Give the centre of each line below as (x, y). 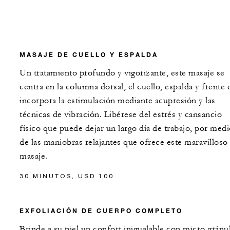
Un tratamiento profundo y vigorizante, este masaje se (122, 73)
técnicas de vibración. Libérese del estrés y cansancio (121, 114)
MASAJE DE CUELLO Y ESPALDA (89, 54)
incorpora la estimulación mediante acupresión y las (118, 101)
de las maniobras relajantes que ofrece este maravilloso (124, 142)
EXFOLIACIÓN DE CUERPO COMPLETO (101, 210)
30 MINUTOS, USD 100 (67, 176)
